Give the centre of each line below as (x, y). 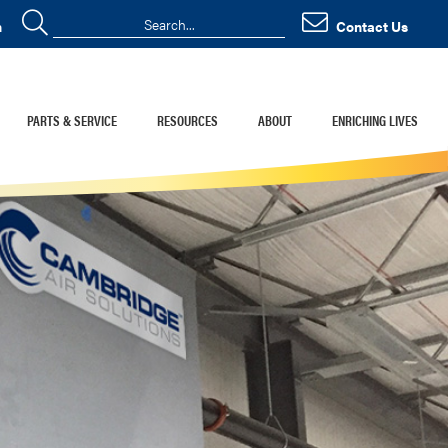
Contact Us (372, 25)
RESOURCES (187, 120)
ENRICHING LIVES (375, 120)
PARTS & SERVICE (72, 120)
